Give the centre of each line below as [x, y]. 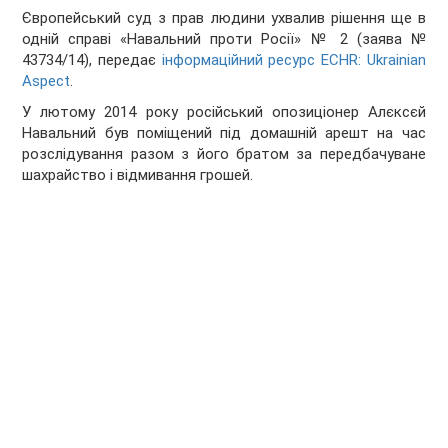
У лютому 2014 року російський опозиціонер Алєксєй [224, 112]
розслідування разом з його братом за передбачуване [224, 154]
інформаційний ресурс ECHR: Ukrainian [293, 60]
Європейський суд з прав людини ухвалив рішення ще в [224, 18]
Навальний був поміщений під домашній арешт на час [224, 133]
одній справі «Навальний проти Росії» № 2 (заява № [224, 39]
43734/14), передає [92, 60]
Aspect [46, 81]
